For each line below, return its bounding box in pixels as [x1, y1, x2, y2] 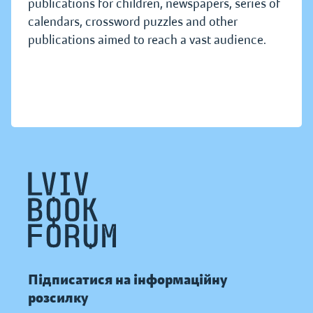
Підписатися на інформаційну [28, 271, 227, 289]
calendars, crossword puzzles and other [28, 14, 238, 30]
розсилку [28, 289, 88, 307]
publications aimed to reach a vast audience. [28, 32, 266, 48]
